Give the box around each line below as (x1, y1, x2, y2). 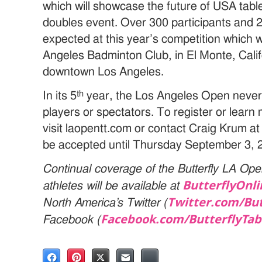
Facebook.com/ (101, 211, 189, 227)
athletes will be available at (43, 180, 183, 192)
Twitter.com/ (167, 194, 244, 210)
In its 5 (43, 89, 77, 102)
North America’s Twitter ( (43, 196, 168, 209)
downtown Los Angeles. (43, 65, 164, 78)
